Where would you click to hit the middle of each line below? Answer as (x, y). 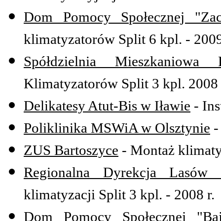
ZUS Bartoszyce (71, 150)
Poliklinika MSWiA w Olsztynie (117, 128)
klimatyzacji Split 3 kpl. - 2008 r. (119, 195)
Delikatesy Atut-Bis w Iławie (107, 106)
